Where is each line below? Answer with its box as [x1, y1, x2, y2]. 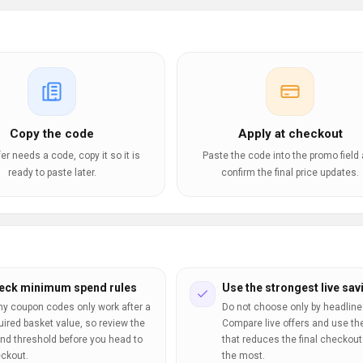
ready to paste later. [7, 167, 96, 178]
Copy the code [10, 126, 94, 141]
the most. [221, 350, 265, 361]
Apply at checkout [237, 126, 343, 141]
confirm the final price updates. [221, 167, 359, 178]
